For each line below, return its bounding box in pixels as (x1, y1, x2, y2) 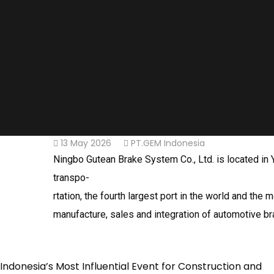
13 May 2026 (61, 137, 111, 149)
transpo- (53, 172, 89, 183)
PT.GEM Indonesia (131, 137, 205, 149)
